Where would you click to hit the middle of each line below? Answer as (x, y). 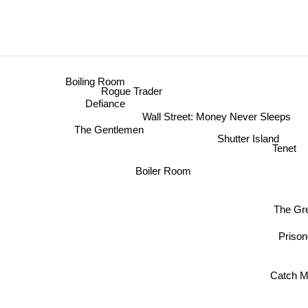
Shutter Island (252, 136)
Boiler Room (159, 171)
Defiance (98, 109)
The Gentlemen (114, 129)
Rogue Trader (121, 96)
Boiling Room (87, 82)
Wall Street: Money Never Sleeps (213, 113)
